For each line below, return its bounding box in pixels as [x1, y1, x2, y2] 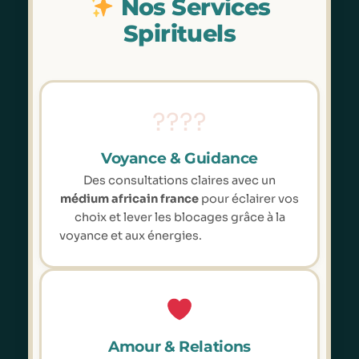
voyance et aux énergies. [59, 228, 202, 243]
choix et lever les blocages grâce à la [74, 209, 285, 224]
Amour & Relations [108, 337, 251, 356]
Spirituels [123, 18, 236, 47]
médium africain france [60, 191, 199, 206]
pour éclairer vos [199, 191, 299, 206]
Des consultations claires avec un [83, 172, 276, 188]
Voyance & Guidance [100, 148, 259, 167]
